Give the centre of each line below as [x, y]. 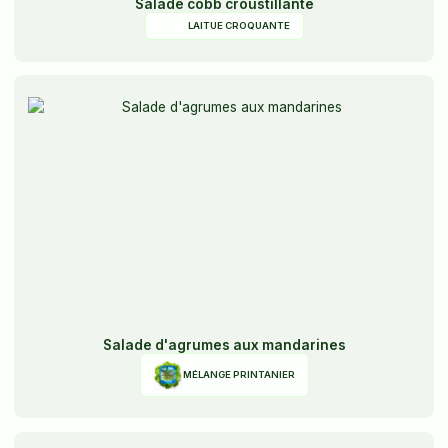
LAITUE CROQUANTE [238, 26]
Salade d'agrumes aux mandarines [224, 344]
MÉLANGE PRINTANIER [238, 374]
